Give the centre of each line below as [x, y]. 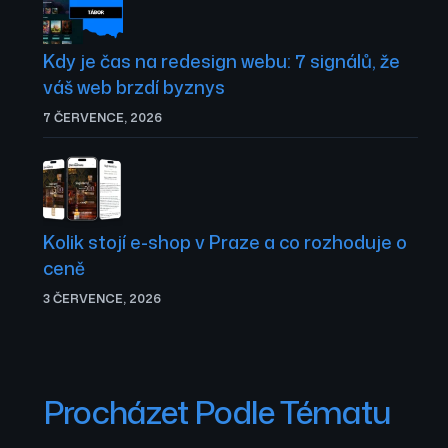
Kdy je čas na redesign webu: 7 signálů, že [221, 61]
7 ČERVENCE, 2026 [102, 117]
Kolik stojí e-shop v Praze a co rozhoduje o [225, 242]
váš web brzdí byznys [134, 87]
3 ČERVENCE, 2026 [102, 298]
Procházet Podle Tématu [217, 411]
